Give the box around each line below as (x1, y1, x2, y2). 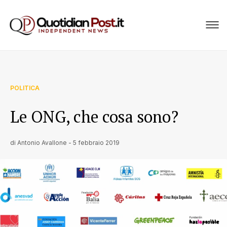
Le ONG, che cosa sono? (10, 106, 178, 127)
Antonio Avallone (17, 139, 67, 146)
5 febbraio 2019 (73, 139, 120, 146)
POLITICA (10, 84, 40, 92)
